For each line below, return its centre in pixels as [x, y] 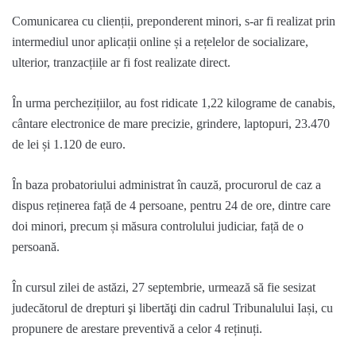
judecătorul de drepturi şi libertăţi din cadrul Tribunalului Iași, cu [172, 308]
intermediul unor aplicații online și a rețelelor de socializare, [160, 41]
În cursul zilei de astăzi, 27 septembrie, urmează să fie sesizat [164, 287]
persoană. [36, 246]
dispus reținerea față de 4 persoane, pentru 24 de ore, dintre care [171, 205]
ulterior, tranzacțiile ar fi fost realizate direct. [121, 62]
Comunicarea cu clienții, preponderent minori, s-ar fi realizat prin [174, 21]
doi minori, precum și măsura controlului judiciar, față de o [158, 226]
